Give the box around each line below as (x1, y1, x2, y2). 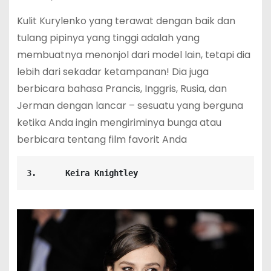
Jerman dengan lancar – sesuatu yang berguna (16, 98, 243, 113)
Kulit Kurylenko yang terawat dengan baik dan (16, 13, 235, 28)
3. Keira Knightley (26, 168, 138, 178)
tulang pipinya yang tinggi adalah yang (16, 30, 200, 45)
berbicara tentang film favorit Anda (16, 132, 187, 146)
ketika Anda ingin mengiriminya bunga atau (16, 115, 221, 129)
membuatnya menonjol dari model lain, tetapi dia (16, 47, 250, 62)
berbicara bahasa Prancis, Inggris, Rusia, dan (16, 81, 227, 96)
